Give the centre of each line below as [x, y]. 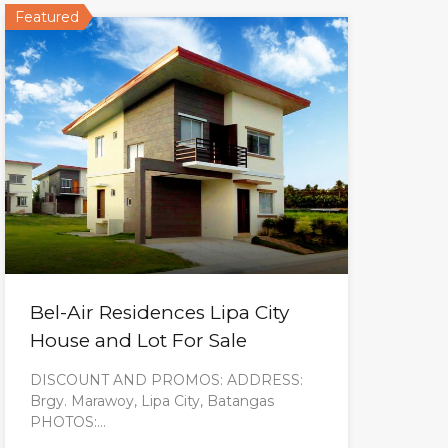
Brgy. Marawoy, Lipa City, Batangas [151, 401]
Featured [46, 16]
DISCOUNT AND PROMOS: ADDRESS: [166, 380]
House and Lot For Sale [138, 341]
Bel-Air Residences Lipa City [159, 313]
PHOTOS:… [67, 422]
